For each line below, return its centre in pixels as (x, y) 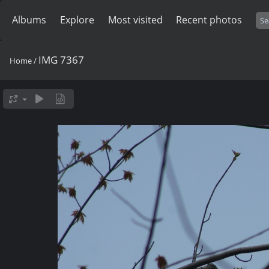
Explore (77, 20)
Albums (29, 20)
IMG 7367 (61, 60)
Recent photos (209, 20)
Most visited (135, 20)
